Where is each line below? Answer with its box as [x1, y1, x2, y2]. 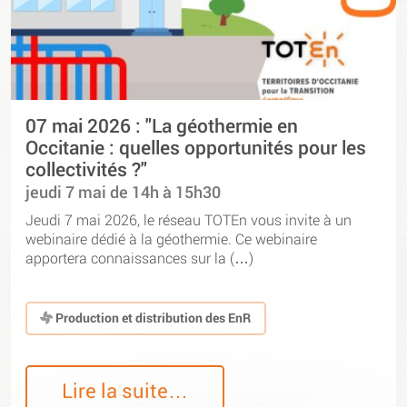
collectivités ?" [25, 155, 147, 182]
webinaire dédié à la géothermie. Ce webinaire [25, 229, 317, 249]
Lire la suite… [62, 377, 189, 404]
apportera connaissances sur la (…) [25, 248, 253, 268]
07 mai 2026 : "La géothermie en [25, 112, 298, 138]
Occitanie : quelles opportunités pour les [25, 134, 366, 160]
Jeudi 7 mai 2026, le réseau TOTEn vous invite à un [25, 210, 352, 230]
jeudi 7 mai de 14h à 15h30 [25, 181, 221, 203]
